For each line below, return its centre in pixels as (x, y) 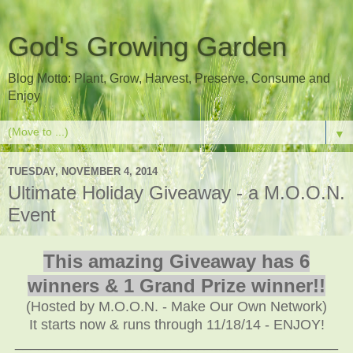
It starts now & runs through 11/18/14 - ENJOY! (176, 324)
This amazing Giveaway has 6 (176, 261)
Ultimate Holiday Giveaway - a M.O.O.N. (176, 193)
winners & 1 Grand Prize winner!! (176, 285)
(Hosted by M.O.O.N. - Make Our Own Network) (176, 306)
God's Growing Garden (147, 46)
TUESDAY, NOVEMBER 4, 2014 (83, 171)
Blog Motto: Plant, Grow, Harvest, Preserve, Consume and (169, 78)
